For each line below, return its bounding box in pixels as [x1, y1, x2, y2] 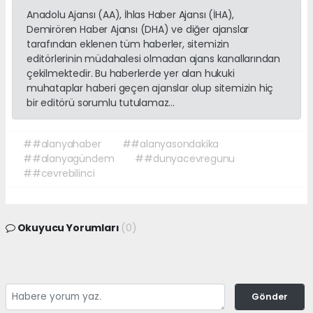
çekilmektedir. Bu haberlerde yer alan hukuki [27, 66, 235, 80]
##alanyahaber [23, 136, 101, 151]
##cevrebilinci [23, 166, 95, 180]
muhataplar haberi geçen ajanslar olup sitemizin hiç [27, 80, 274, 95]
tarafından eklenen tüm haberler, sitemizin [27, 36, 229, 51]
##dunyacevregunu [135, 151, 235, 166]
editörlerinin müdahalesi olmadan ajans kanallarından [27, 51, 281, 66]
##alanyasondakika [122, 136, 219, 151]
